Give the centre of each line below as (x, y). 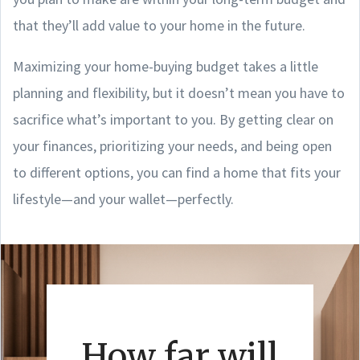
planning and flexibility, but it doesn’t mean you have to (179, 92)
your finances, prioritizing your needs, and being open (172, 145)
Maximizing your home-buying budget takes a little (166, 66)
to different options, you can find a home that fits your (177, 172)
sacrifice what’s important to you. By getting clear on (173, 119)
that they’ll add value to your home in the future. (159, 25)
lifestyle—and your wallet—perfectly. (123, 198)
